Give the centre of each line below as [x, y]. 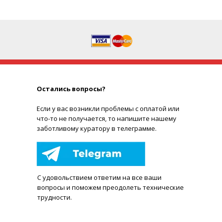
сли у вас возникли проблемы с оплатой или [110, 109]
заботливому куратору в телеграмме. [97, 128]
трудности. [55, 197]
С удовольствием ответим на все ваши [99, 177]
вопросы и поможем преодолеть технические [111, 187]
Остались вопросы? [71, 89]
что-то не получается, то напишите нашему [107, 118]
